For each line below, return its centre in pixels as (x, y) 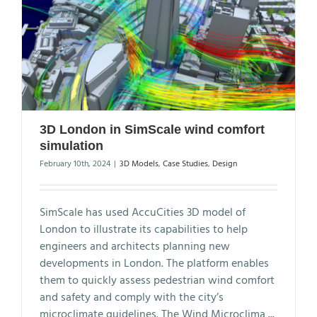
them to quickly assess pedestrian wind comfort (157, 281)
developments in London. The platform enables (154, 264)
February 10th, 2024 (75, 164)
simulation (71, 145)
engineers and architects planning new (135, 247)
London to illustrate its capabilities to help (144, 230)
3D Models (139, 164)
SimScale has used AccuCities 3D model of (143, 213)
